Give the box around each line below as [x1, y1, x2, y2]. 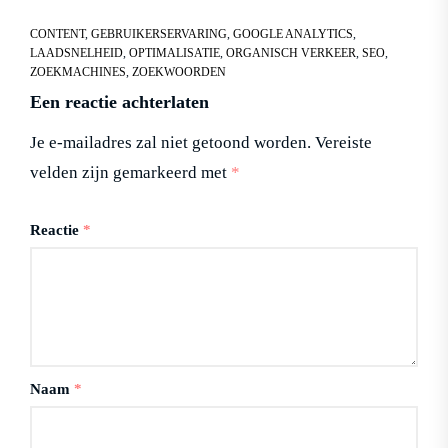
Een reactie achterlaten [30, 91, 209, 112]
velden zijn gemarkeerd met [30, 162, 231, 182]
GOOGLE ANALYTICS [233, 26, 353, 41]
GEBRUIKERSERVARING [91, 26, 227, 41]
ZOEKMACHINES [30, 64, 126, 79]
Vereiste [315, 132, 372, 152]
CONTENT [30, 26, 85, 41]
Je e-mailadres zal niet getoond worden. [30, 132, 311, 152]
